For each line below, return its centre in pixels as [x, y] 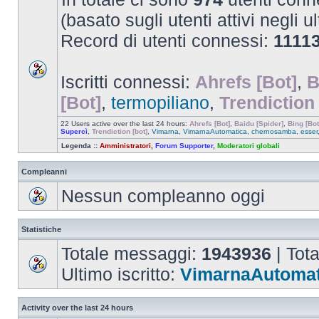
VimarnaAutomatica [215, 131]
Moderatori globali [249, 146]
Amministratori [125, 146]
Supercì [74, 131]
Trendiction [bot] [120, 131]
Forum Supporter [184, 146]
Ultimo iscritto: [121, 274]
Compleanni [44, 172]
